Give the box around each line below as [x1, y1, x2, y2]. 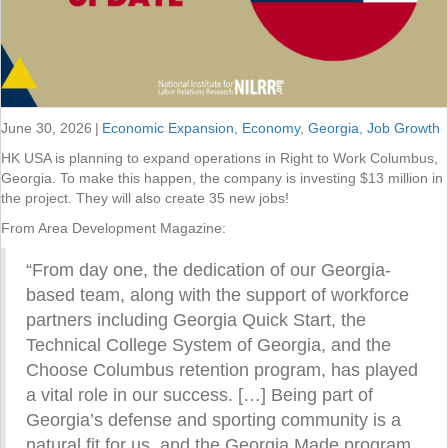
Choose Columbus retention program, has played [26, 359, 418, 380]
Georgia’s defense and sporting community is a [26, 409, 401, 430]
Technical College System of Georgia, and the [26, 334, 391, 355]
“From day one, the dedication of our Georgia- [26, 259, 391, 280]
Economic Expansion [102, 119, 234, 136]
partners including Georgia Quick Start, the [26, 309, 366, 330]
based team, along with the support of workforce [26, 284, 409, 305]
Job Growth [367, 119, 440, 136]
